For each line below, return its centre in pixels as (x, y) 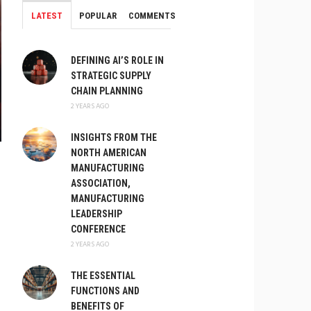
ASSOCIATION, (100, 183)
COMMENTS (152, 16)
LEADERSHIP (96, 214)
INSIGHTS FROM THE (114, 137)
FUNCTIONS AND (105, 291)
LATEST (47, 16)
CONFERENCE (98, 229)
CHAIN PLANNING (107, 91)
